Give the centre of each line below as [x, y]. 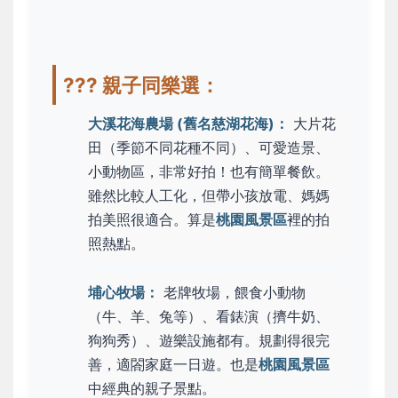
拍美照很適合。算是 [152, 219]
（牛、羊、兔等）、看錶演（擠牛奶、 [209, 317]
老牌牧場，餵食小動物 [232, 293]
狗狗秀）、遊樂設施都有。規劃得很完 [209, 341]
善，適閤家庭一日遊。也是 [173, 365]
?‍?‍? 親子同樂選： [141, 84]
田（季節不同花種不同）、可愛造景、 [209, 147]
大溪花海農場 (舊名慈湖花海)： [188, 123]
